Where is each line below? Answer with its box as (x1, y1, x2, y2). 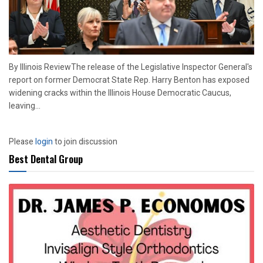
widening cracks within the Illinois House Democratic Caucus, (9, 87, 231, 97)
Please (9, 135, 35, 148)
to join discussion (53, 135, 117, 148)
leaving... (9, 100, 41, 110)
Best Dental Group (9, 151, 83, 166)
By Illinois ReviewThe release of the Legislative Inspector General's (9, 62, 252, 72)
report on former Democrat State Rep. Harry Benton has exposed (9, 75, 249, 85)
